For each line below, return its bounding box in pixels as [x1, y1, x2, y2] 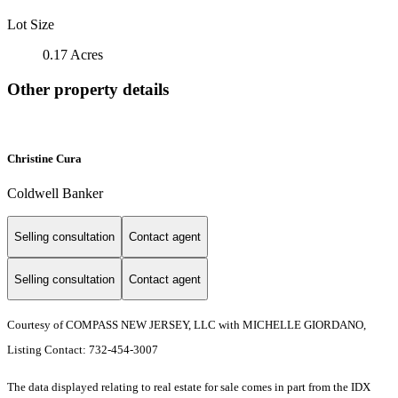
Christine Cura [7, 151, 82, 165]
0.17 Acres [43, 46, 103, 62]
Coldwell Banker [7, 185, 103, 201]
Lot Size [7, 16, 54, 32]
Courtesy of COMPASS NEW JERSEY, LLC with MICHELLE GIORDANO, [7, 318, 366, 332]
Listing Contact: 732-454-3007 [7, 343, 161, 357]
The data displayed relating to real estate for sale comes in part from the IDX [7, 380, 370, 394]
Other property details [7, 79, 169, 99]
